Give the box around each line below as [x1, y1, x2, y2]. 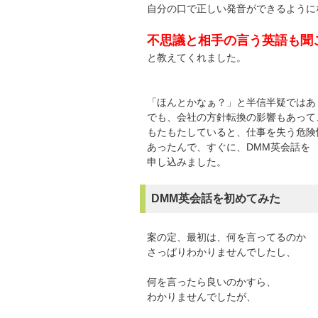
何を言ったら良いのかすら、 [147, 275, 276, 287]
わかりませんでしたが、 [147, 290, 256, 302]
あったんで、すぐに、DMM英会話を [147, 141, 310, 153]
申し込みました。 [147, 155, 226, 168]
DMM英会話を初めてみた [151, 192, 280, 204]
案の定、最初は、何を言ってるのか [147, 231, 306, 243]
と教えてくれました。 [147, 51, 246, 63]
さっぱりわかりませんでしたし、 [147, 246, 296, 258]
